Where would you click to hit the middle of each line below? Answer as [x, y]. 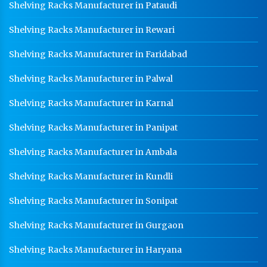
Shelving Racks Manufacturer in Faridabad [98, 54]
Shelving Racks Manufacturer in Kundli [91, 176]
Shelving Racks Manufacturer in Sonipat [93, 201]
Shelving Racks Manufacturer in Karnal [91, 103]
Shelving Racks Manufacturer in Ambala [93, 152]
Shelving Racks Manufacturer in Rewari [92, 30]
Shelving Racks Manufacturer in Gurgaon [96, 225]
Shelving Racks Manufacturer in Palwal [91, 78]
